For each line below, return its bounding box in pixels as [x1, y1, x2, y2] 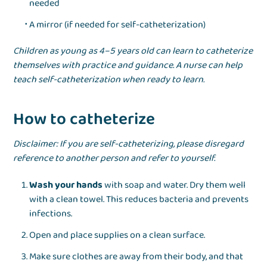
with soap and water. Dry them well [103, 178, 246, 193]
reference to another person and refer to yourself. [13, 151, 216, 166]
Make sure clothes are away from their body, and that [29, 249, 244, 265]
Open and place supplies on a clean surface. [29, 228, 206, 243]
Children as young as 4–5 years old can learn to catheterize [13, 44, 253, 59]
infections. [29, 206, 73, 222]
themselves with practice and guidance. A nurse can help [13, 58, 243, 73]
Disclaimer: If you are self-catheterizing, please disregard [13, 136, 244, 152]
